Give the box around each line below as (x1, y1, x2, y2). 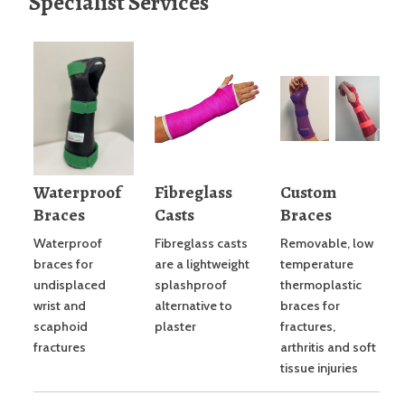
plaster (155, 318, 196, 335)
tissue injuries (280, 360, 358, 377)
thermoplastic (280, 277, 362, 294)
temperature (280, 256, 353, 273)
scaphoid (33, 318, 88, 335)
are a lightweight (155, 256, 250, 273)
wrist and (33, 297, 86, 315)
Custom (280, 180, 336, 205)
